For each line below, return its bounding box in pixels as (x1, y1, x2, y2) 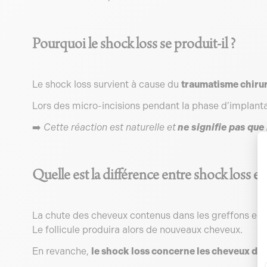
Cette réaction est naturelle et (43, 122, 176, 133)
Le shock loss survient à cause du (32, 79, 181, 90)
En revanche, (32, 246, 91, 257)
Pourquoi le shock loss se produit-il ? (32, 34, 235, 55)
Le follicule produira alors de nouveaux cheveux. (32, 224, 243, 235)
